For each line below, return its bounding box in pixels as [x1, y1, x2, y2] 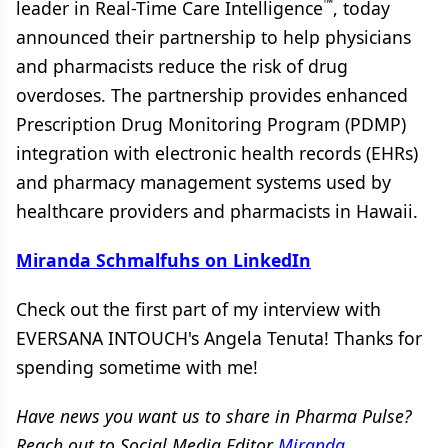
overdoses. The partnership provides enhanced [16, 83, 408, 107]
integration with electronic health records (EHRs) [16, 141, 418, 165]
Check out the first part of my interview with [16, 297, 381, 321]
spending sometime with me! [16, 355, 258, 379]
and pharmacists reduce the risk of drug [16, 54, 348, 78]
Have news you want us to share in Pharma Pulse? [16, 404, 412, 428]
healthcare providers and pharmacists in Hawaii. [16, 199, 418, 223]
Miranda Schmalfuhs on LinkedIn [16, 248, 311, 272]
